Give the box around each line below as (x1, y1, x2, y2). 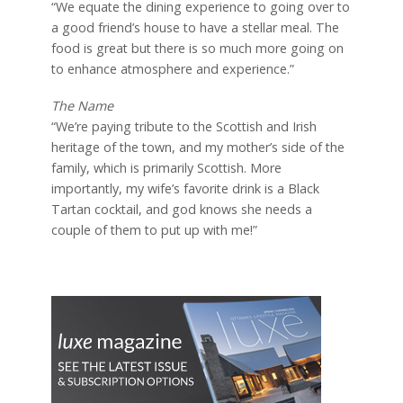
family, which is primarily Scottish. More (50, 158, 282, 176)
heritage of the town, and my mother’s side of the (50, 138, 345, 156)
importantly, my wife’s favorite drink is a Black (50, 179, 319, 197)
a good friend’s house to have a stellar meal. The (50, 18, 339, 36)
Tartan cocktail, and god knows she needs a (50, 200, 312, 218)
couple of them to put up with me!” (50, 220, 257, 238)
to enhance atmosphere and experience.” (50, 59, 294, 77)
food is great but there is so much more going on (50, 39, 344, 57)
